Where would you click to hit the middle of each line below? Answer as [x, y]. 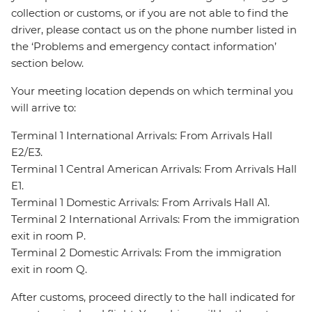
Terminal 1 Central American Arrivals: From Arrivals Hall [154, 169]
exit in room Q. [49, 270]
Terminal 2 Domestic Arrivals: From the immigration [146, 253]
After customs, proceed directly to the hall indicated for [153, 297]
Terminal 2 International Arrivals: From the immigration [155, 219]
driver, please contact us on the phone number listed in [154, 30]
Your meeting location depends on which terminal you [152, 91]
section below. [47, 63]
